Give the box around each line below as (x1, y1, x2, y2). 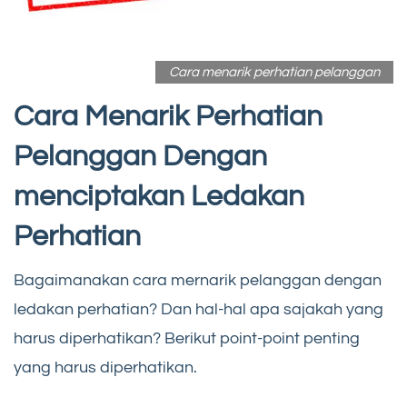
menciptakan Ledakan (14, 182, 304, 213)
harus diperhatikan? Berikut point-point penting (14, 330, 360, 348)
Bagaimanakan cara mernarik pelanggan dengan (14, 272, 382, 290)
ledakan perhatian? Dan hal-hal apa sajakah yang (14, 301, 383, 319)
